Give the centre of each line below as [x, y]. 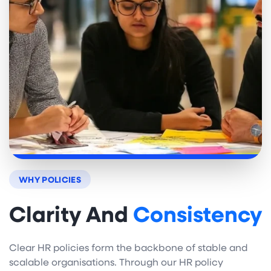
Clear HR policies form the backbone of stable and [129, 247]
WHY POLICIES [50, 180]
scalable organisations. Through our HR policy [116, 261]
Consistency [198, 213]
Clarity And [71, 213]
